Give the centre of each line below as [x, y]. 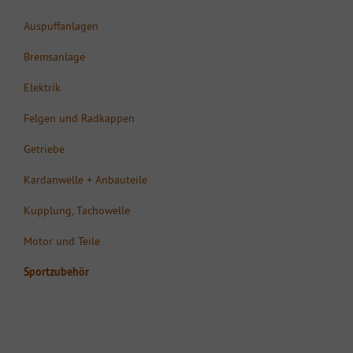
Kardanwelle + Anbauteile [85, 179]
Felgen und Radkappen [79, 118]
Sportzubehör [56, 271]
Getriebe [44, 149]
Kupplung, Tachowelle [77, 210]
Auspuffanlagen [61, 26]
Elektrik [42, 87]
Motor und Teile [62, 241]
